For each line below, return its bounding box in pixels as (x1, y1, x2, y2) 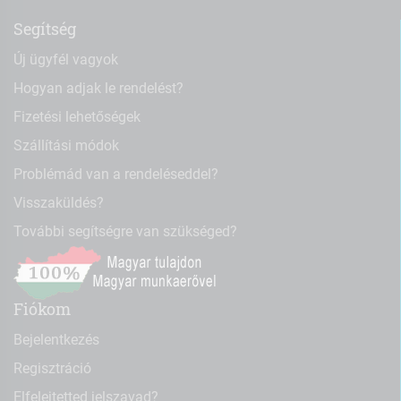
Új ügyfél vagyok (13, 51, 118, 69)
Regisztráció (13, 360, 91, 378)
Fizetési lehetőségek (13, 108, 141, 126)
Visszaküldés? (13, 194, 104, 212)
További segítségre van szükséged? (13, 223, 237, 241)
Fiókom (13, 299, 71, 320)
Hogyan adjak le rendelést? (13, 80, 183, 98)
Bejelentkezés (13, 331, 99, 349)
